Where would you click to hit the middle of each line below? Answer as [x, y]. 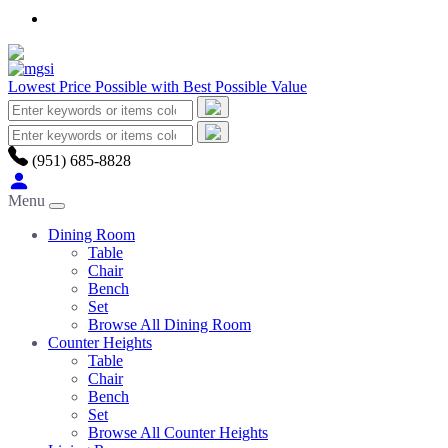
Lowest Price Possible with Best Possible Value [157, 86]
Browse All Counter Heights [178, 432]
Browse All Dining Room [169, 324]
